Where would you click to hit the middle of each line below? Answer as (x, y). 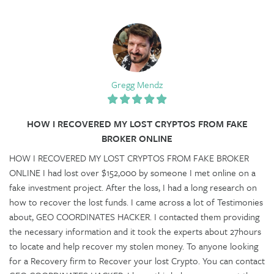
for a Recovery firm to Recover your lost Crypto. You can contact (137, 260)
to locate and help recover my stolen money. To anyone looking (134, 246)
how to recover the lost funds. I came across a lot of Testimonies (136, 202)
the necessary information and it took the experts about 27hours (135, 231)
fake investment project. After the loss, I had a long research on (133, 187)
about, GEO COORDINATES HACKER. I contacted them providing (134, 216)
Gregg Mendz (137, 84)
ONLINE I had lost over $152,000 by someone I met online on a (132, 172)
